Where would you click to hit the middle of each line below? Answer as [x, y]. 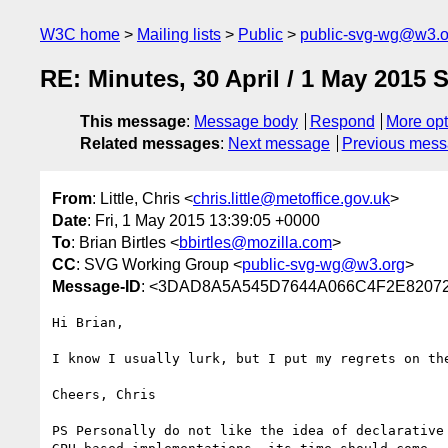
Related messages [150, 144]
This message [133, 122]
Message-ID [96, 286]
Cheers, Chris [104, 394]
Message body [246, 122]
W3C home [80, 34]
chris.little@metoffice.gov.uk [291, 198]
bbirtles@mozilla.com [255, 242]
